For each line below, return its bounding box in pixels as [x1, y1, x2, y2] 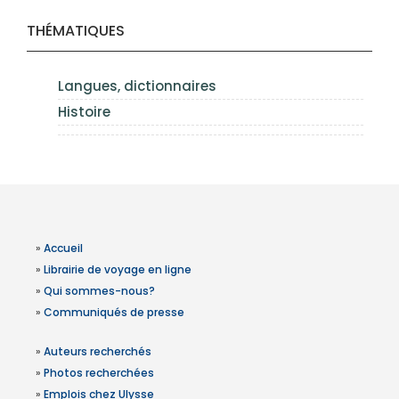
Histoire [58, 102, 110, 122]
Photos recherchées [44, 365, 154, 381]
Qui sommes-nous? [44, 283, 155, 299]
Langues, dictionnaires [58, 77, 216, 96]
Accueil [44, 240, 83, 256]
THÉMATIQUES [27, 20, 125, 42]
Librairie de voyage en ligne [44, 262, 191, 278]
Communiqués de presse [44, 305, 184, 321]
